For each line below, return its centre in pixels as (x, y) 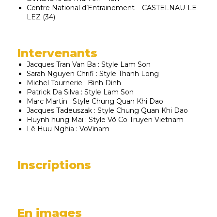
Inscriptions (54, 165)
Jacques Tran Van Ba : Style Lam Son (89, 64)
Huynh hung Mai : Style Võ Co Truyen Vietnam (105, 120)
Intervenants (57, 53)
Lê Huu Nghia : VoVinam (68, 129)
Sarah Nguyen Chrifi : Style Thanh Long (93, 74)
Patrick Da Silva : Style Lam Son (80, 92)
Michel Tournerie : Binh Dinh (74, 83)
